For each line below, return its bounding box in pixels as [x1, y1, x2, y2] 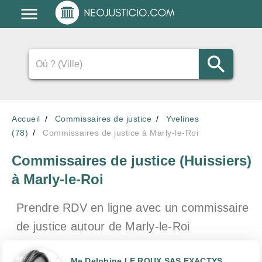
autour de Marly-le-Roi [70, 220, 190, 233]
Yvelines [166, 114, 199, 123]
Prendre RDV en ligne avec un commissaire [16, 201, 249, 214]
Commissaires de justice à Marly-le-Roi [43, 128, 198, 137]
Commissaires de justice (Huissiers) [12, 153, 251, 168]
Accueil [12, 114, 40, 123]
